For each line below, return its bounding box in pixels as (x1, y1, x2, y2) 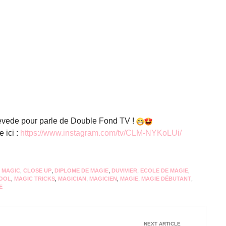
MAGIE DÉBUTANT (141, 176, 191, 182)
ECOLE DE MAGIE (140, 167, 188, 174)
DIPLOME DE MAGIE (54, 167, 108, 174)
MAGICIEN (89, 176, 117, 182)
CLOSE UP (23, 167, 51, 174)
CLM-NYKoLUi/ (126, 129, 182, 137)
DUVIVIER (111, 167, 137, 174)
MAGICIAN (58, 176, 86, 182)
